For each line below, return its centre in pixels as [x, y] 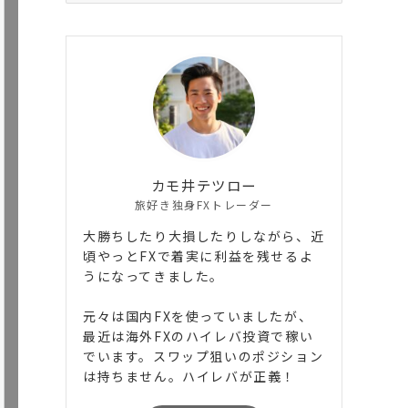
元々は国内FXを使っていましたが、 [198, 316]
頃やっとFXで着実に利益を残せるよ [199, 255]
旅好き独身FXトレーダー [204, 204]
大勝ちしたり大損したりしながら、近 [204, 235]
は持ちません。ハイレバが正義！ [190, 376]
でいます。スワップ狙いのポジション [204, 356]
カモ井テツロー [204, 184]
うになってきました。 [153, 275]
